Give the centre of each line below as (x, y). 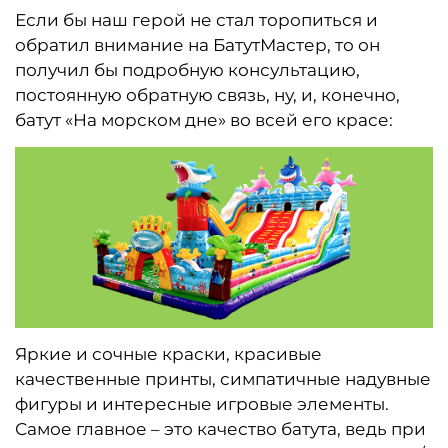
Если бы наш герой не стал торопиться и (196, 19)
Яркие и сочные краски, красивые (168, 353)
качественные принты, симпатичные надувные (223, 378)
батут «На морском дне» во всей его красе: (204, 119)
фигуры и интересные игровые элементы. (202, 403)
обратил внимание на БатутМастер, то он (197, 44)
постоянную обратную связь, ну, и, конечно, (207, 94)
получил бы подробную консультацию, (187, 69)
